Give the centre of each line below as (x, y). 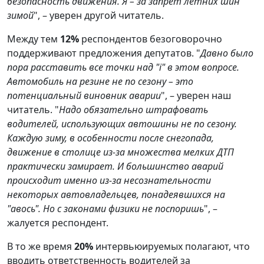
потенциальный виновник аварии (84, 95)
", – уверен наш (196, 95)
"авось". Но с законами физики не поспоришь (105, 208)
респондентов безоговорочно (152, 39)
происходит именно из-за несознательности (109, 180)
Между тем (34, 39)
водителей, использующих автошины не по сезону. (122, 123)
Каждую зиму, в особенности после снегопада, (110, 138)
